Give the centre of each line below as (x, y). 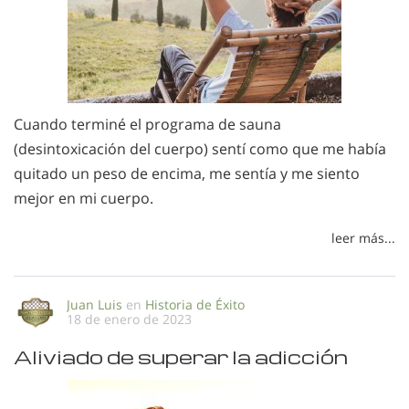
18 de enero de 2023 (129, 319)
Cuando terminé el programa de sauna (147, 124)
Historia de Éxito (195, 304)
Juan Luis (94, 304)
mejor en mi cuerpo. (84, 198)
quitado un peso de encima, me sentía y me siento (187, 173)
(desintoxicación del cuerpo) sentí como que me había (200, 149)
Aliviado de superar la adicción (181, 356)
